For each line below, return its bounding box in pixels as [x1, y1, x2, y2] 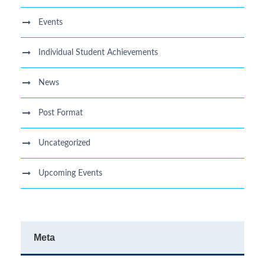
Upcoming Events [38, 169, 102, 177]
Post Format [38, 109, 83, 117]
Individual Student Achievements [38, 49, 158, 57]
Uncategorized [38, 139, 91, 147]
